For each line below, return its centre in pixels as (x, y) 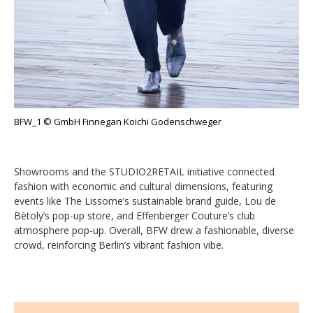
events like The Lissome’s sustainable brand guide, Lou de (145, 201)
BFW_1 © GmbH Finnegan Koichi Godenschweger (118, 122)
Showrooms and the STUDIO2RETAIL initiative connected (144, 172)
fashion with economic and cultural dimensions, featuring (143, 187)
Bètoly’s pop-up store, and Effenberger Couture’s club (134, 216)
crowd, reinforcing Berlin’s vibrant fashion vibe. (119, 245)
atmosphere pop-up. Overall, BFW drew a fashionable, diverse (154, 231)
